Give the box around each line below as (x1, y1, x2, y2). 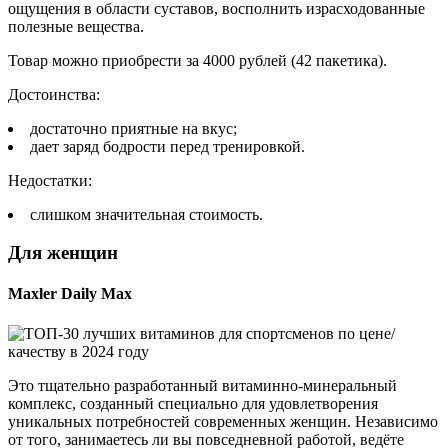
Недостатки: (8, 171, 92, 189)
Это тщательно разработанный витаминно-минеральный (8, 376, 397, 394)
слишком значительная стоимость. (30, 205, 263, 223)
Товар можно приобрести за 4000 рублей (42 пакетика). (8, 51, 387, 69)
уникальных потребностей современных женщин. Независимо (8, 412, 438, 430)
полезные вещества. (8, 17, 144, 35)
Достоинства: (8, 85, 100, 103)
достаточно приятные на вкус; (30, 119, 237, 137)
